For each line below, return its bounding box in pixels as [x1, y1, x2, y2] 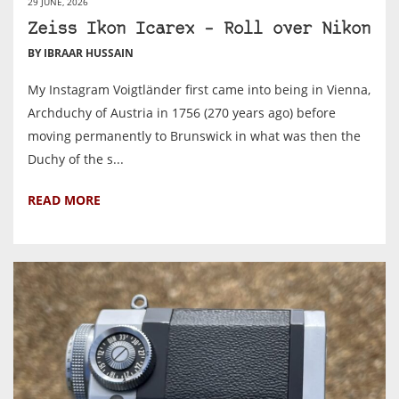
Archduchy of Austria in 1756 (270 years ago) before [28, 103, 336, 121]
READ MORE [28, 191, 101, 208]
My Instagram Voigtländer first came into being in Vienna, [28, 80, 370, 98]
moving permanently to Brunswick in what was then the [28, 126, 361, 144]
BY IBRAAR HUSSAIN [28, 45, 134, 61]
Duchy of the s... [28, 150, 124, 167]
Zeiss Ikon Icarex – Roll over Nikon [28, 20, 370, 38]
